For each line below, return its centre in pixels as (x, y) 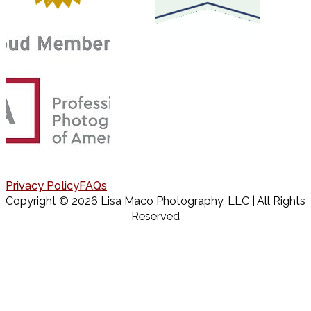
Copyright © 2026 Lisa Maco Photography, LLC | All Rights (155, 201)
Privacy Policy (42, 185)
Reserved (155, 216)
